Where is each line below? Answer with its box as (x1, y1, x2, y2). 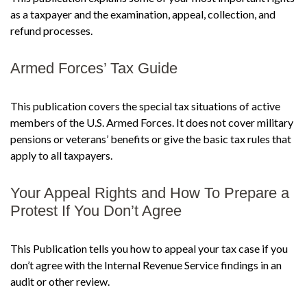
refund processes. (10, 24, 93, 37)
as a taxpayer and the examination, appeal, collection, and (10, 8, 275, 21)
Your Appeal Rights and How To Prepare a (10, 184, 289, 201)
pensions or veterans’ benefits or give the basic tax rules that (10, 132, 291, 145)
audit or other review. (10, 275, 110, 288)
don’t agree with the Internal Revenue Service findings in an (10, 258, 282, 271)
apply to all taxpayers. (10, 149, 112, 162)
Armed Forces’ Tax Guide (10, 60, 177, 77)
